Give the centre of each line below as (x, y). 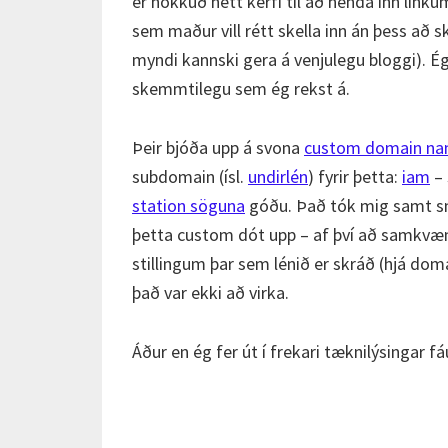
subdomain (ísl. (190, 176)
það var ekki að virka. (210, 292)
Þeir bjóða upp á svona (218, 147)
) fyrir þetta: (355, 176)
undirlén (278, 176)
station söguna (188, 205)
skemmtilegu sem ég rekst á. (241, 88)
